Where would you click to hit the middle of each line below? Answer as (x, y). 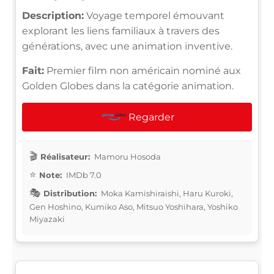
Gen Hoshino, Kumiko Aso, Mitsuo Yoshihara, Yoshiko (134, 206)
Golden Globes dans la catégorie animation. (128, 86)
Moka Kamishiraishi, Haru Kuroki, (166, 193)
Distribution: (70, 193)
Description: (53, 15)
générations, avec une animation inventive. (127, 46)
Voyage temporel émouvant (154, 15)
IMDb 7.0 (83, 175)
